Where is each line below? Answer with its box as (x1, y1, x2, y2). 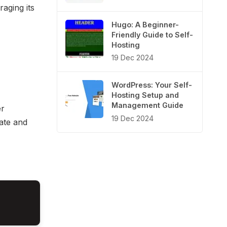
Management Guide (111, 101, 183, 110)
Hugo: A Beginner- (111, 20, 179, 29)
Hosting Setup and (111, 91, 179, 100)
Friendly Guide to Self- (111, 30, 193, 39)
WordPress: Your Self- (111, 81, 192, 90)
